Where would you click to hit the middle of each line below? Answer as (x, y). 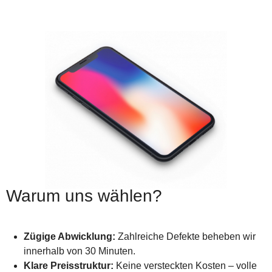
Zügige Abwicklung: (69, 237)
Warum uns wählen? (84, 196)
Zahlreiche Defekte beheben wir (185, 237)
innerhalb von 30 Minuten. (79, 251)
